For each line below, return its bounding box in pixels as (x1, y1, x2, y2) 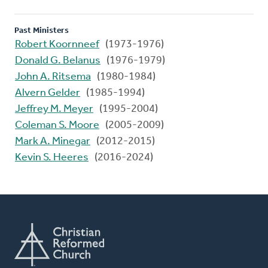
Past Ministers (14, 26, 69, 35)
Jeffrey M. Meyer (15, 103, 93, 115)
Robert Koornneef (15, 38, 99, 50)
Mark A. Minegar (15, 135, 90, 147)
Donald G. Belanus (15, 54, 100, 66)
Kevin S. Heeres (15, 151, 89, 163)
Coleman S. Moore (15, 119, 99, 131)
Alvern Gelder (15, 87, 80, 99)
